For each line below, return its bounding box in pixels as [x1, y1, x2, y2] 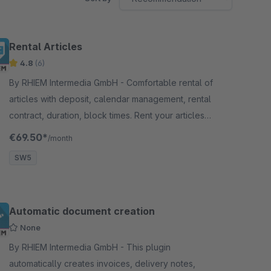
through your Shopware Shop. [9, 126, 129, 137]
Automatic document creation [9, 205, 155, 217]
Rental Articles [9, 41, 82, 53]
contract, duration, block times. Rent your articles [9, 110, 204, 120]
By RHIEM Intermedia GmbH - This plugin [9, 242, 126, 252]
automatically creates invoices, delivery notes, [9, 258, 195, 269]
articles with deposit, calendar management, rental [9, 94, 211, 104]
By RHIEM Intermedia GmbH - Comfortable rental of [9, 77, 126, 88]
